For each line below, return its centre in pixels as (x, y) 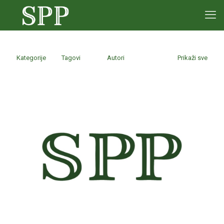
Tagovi (71, 58)
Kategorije (31, 58)
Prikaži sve (192, 58)
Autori (115, 58)
